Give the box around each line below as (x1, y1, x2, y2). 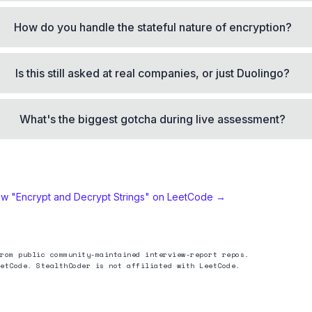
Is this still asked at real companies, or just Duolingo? (15, 66, 290, 80)
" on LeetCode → (145, 191, 226, 203)
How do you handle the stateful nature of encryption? (13, 20, 292, 34)
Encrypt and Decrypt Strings (16, 191, 145, 203)
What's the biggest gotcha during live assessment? (19, 112, 286, 126)
